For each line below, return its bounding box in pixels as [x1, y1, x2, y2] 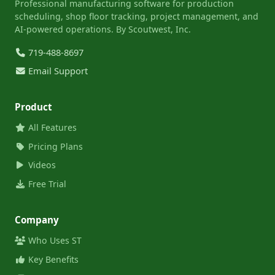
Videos [25, 159, 56, 171]
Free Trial [25, 177, 66, 190]
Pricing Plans [25, 140, 83, 152]
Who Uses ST [25, 234, 82, 247]
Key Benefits [25, 254, 79, 266]
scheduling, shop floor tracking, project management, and [15, 10, 258, 23]
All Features [25, 122, 77, 134]
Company [15, 214, 59, 227]
